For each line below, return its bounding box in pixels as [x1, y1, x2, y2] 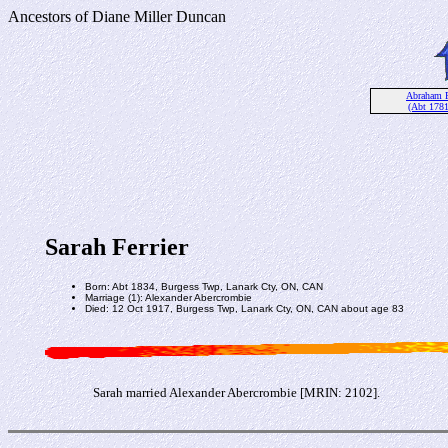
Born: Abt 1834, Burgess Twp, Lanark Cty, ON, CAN [84, 280, 323, 292]
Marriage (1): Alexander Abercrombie [84, 291, 252, 303]
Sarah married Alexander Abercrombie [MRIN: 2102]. [92, 384, 380, 400]
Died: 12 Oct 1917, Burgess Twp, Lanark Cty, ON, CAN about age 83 [84, 302, 404, 314]
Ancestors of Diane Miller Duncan [8, 8, 226, 25]
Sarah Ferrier [44, 234, 189, 260]
